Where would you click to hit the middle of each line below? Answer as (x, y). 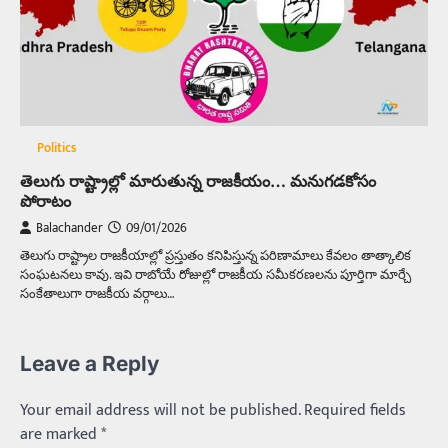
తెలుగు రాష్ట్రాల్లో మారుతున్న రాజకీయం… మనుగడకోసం (198, 180)
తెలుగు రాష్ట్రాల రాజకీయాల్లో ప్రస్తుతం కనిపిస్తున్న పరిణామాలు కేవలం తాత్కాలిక (215, 255)
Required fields (355, 410)
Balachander (69, 228)
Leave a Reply (90, 363)
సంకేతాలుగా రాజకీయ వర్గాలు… (97, 293)
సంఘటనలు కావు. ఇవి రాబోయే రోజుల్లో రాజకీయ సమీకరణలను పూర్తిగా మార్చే (215, 274)
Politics (56, 148)
